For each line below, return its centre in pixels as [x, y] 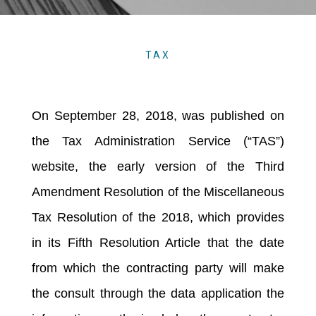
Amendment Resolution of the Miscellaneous [158, 192]
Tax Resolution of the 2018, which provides [158, 217]
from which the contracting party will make [158, 268]
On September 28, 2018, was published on [158, 115]
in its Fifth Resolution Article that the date [158, 242]
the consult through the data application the [158, 293]
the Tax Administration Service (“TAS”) [158, 141]
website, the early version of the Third [158, 166]
